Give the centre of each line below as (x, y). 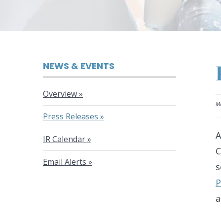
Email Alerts (65, 162)
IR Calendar (64, 139)
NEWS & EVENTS (79, 66)
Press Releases (71, 116)
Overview (60, 94)
